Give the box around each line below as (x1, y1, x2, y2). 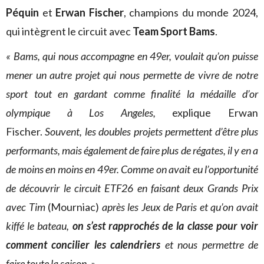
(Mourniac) (45, 200, 102, 213)
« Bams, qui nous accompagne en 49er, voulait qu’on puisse (6, 49, 258, 62)
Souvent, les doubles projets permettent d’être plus (45, 125, 259, 138)
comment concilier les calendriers (6, 238, 161, 251)
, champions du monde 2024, (123, 6, 259, 19)
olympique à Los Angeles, (6, 106, 156, 119)
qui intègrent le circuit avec (6, 25, 133, 38)
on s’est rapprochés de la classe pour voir (72, 219, 259, 232)
